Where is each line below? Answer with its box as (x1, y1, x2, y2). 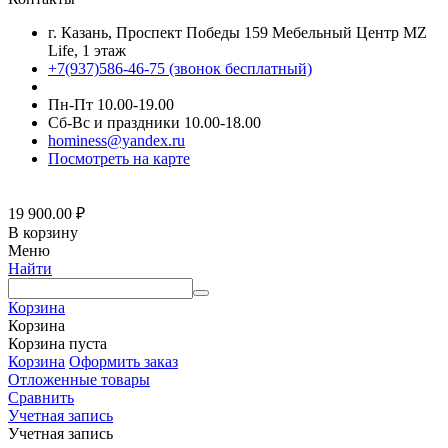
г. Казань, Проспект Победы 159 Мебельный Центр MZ (48, 24, 427, 42)
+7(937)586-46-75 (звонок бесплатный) (48, 60, 312, 78)
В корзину (8, 224, 78, 242)
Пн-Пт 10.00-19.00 (48, 96, 174, 114)
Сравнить (8, 389, 74, 407)
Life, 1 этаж (48, 42, 126, 60)
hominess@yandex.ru (48, 132, 185, 150)
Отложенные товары (8, 371, 150, 389)
